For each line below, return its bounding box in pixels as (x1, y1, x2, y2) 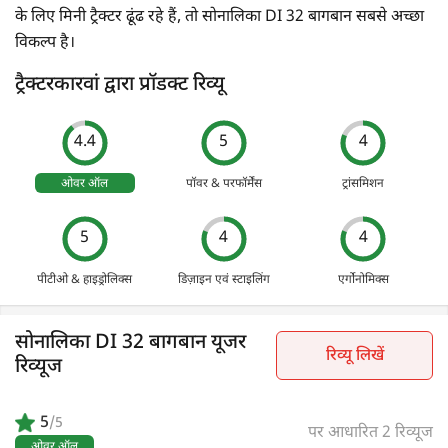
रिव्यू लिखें (325, 345, 384, 367)
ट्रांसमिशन (342, 175, 385, 192)
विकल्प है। (15, 32, 75, 54)
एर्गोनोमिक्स (337, 271, 389, 288)
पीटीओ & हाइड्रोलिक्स (37, 271, 133, 288)
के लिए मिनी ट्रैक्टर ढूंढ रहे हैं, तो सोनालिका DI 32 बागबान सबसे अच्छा (15, 6, 424, 28)
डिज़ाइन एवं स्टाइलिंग (177, 271, 270, 288)
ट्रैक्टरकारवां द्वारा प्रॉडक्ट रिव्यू (15, 71, 225, 98)
